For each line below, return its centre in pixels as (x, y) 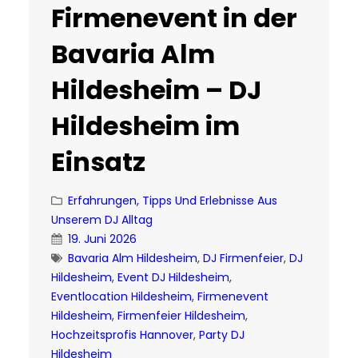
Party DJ (222, 335)
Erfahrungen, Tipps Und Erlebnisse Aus (173, 201)
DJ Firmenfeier (243, 259)
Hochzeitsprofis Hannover (122, 335)
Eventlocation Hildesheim (121, 297)
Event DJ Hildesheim (173, 278)
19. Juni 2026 (102, 239)
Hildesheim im (145, 126)
